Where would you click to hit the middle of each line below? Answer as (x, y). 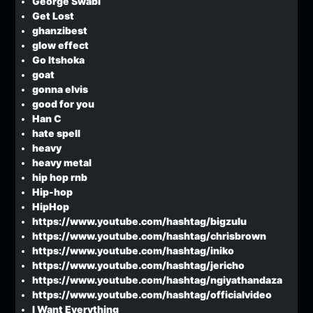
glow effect (61, 45)
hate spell (57, 133)
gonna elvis (60, 89)
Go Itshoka (59, 60)
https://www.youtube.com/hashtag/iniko (133, 250)
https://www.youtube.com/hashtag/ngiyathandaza (158, 280)
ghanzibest (60, 30)
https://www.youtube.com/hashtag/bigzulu (140, 221)
